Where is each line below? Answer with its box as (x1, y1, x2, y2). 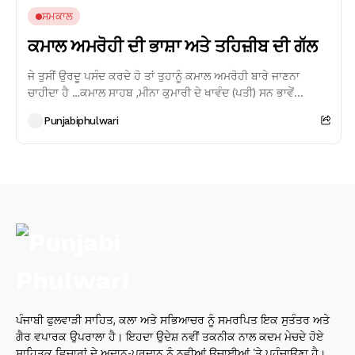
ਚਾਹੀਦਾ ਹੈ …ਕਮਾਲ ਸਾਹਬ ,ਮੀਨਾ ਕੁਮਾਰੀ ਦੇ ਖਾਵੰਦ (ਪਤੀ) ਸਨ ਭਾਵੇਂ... (28, 86, 303, 100)
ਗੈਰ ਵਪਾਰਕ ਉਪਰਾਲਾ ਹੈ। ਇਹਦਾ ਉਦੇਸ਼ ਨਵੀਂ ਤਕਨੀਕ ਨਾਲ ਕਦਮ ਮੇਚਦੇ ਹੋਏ (16, 330, 323, 344)
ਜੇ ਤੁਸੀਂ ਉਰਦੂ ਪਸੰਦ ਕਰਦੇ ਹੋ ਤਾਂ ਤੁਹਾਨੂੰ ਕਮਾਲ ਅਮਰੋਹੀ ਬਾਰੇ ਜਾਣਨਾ (28, 69, 300, 83)
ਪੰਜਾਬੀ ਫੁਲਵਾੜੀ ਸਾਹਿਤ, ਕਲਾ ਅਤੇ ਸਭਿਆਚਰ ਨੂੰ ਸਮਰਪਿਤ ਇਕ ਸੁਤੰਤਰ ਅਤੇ (16, 313, 330, 327)
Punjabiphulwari (44, 114, 119, 127)
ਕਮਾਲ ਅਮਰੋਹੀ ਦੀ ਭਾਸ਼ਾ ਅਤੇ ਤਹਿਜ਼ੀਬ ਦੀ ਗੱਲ (28, 36, 318, 57)
